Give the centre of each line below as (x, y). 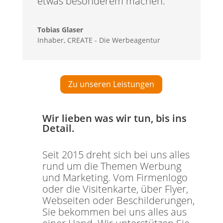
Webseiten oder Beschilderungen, (118, 201)
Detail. (58, 128)
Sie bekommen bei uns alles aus (114, 212)
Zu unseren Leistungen (111, 84)
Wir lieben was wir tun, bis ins (114, 118)
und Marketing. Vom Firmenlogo (115, 178)
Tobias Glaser (60, 30)
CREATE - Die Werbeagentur (113, 40)
